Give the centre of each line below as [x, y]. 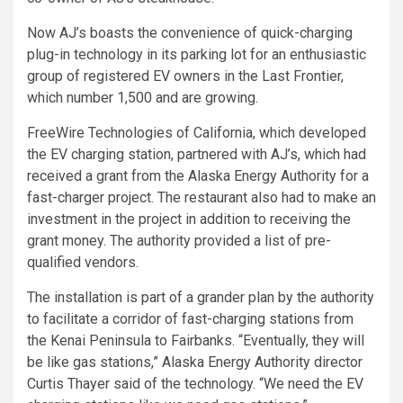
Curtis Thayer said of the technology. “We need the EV [195, 384]
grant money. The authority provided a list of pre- [179, 241]
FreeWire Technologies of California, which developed [197, 133]
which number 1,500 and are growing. [143, 98]
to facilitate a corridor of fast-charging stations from [190, 319]
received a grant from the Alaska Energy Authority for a [198, 176]
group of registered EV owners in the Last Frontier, [185, 76]
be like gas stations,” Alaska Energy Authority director [195, 363]
